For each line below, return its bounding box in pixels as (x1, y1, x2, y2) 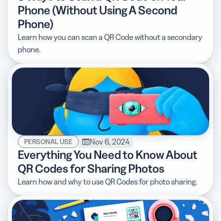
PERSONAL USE (24, 137, 73, 146)
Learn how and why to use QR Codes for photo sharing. (18, 176, 197, 186)
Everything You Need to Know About (18, 147, 197, 162)
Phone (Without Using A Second (18, 2, 177, 17)
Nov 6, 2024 (90, 136, 130, 147)
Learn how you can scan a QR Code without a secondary (18, 32, 202, 42)
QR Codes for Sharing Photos (18, 161, 164, 176)
